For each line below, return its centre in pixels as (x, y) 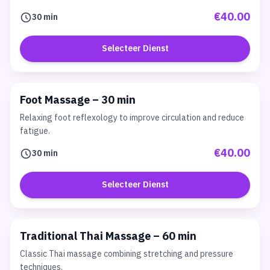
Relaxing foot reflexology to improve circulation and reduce (132, 118)
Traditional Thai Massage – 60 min (108, 237)
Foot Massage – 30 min (78, 101)
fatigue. (35, 131)
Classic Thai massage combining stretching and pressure (127, 254)
